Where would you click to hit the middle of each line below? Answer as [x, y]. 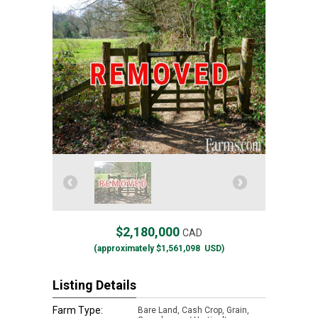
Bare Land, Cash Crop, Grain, [193, 310]
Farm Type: [78, 310]
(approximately [124, 248]
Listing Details [94, 285]
